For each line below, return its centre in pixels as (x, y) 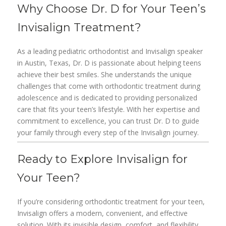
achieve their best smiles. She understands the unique (105, 75)
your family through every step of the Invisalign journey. (108, 133)
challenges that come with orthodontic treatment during (109, 86)
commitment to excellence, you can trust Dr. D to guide (108, 121)
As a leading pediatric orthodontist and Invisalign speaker (110, 51)
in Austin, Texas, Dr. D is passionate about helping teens (109, 63)
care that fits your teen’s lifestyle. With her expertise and (109, 109)
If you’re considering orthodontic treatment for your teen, (111, 202)
